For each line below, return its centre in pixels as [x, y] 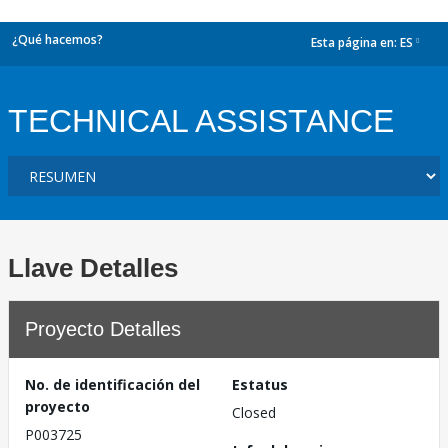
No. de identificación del [112, 384]
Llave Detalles [93, 268]
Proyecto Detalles [103, 329]
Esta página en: [355, 43]
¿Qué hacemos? [57, 39]
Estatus [260, 384]
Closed [254, 412]
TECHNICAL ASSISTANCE [201, 121]
